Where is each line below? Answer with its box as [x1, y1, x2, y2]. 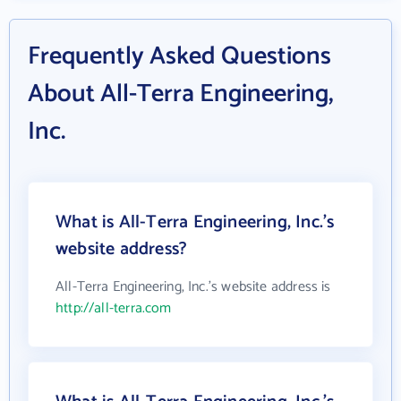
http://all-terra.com [55, 295, 172, 320]
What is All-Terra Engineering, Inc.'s [55, 207, 335, 237]
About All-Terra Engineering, [28, 73, 334, 115]
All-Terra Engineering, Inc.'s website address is [55, 274, 331, 299]
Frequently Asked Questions [28, 35, 331, 77]
